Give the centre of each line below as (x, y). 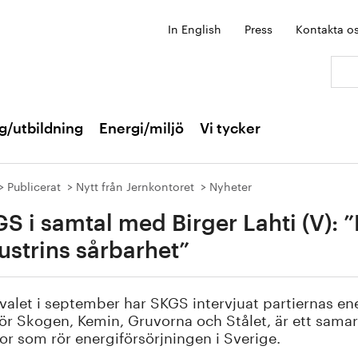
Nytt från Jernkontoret (135, 185)
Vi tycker (230, 129)
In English (195, 28)
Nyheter (231, 185)
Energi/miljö (141, 129)
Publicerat (34, 185)
